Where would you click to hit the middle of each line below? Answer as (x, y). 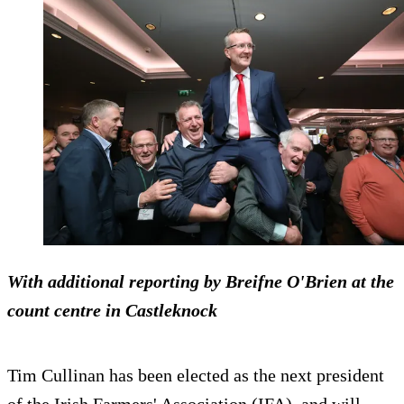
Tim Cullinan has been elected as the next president (196, 375)
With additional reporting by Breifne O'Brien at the (201, 281)
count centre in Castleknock (112, 310)
